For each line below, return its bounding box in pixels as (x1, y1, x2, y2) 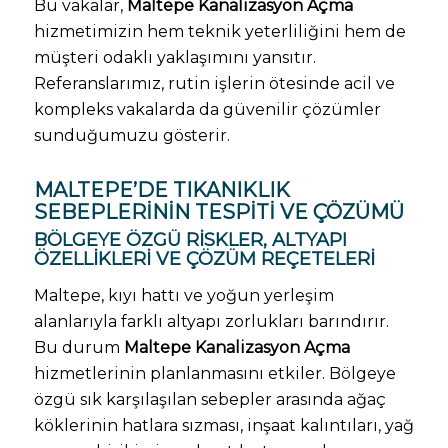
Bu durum (33, 337, 124, 357)
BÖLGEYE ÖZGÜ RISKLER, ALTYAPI (33, 229, 347, 251)
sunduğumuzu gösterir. (33, 126, 230, 145)
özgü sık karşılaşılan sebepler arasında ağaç (33, 389, 386, 409)
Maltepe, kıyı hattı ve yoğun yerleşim (33, 285, 334, 305)
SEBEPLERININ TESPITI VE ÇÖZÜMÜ (33, 200, 404, 224)
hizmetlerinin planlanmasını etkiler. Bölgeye (33, 363, 396, 383)
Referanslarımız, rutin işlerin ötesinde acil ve (33, 74, 395, 93)
